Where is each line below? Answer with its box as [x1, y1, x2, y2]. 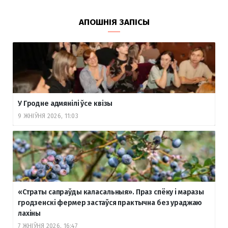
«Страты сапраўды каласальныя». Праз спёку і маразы [18, 187, 204, 196]
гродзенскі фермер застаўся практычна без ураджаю [18, 198, 203, 207]
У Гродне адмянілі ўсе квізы [18, 99, 113, 108]
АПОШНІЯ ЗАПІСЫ [78, 16, 150, 27]
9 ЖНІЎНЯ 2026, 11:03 [18, 112, 78, 120]
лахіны [18, 209, 41, 218]
